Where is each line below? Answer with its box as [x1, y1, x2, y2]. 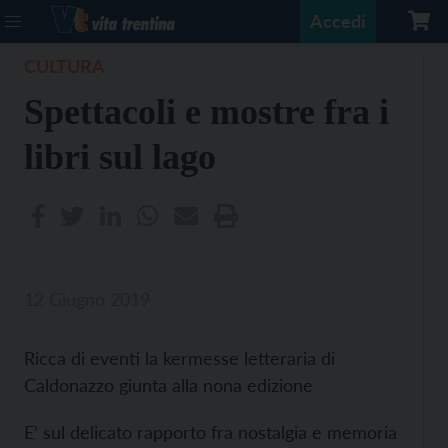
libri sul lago [24, 137, 216, 177]
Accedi [310, 10, 366, 32]
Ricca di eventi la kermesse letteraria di [24, 347, 335, 369]
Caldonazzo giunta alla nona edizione [24, 374, 313, 396]
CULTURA [24, 55, 105, 77]
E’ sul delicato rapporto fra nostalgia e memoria [24, 421, 397, 443]
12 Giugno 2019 [24, 288, 150, 310]
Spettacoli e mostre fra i [24, 92, 389, 132]
